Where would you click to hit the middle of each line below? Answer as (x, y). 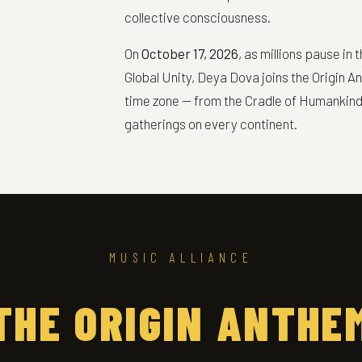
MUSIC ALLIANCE (181, 257)
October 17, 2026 (190, 53)
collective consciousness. (198, 17)
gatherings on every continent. (211, 124)
